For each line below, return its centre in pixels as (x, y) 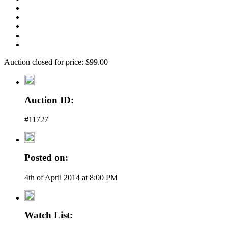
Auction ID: (49, 100)
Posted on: (46, 158)
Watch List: (49, 215)
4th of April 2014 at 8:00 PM (71, 177)
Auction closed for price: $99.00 (56, 62)
